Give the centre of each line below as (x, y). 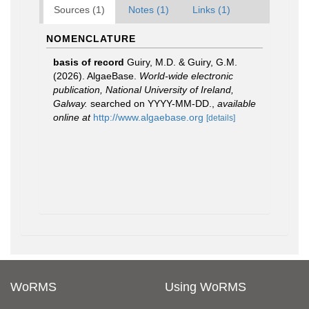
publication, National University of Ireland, (143, 90)
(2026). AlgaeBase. (96, 76)
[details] (221, 118)
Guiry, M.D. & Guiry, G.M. (182, 62)
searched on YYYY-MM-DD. (150, 103)
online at (72, 117)
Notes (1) (149, 10)
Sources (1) (79, 10)
